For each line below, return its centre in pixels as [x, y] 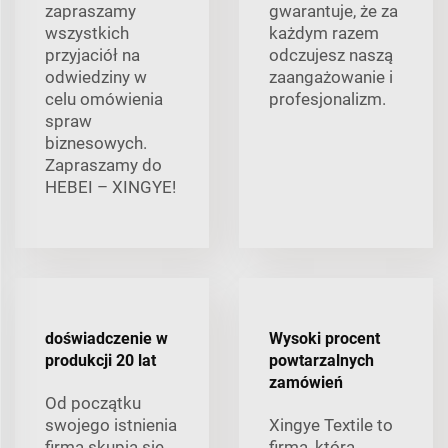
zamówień [306, 382]
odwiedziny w [96, 76]
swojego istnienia [111, 424]
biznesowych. [96, 142]
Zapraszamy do [103, 164]
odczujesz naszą [331, 54]
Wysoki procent [324, 338]
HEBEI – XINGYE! [110, 186]
